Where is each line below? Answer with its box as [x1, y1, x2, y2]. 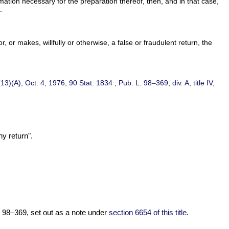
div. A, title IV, [170, 79, 215, 87]
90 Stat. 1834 [69, 79, 113, 87]
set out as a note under [28, 209, 109, 217]
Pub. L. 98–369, [119, 79, 171, 87]
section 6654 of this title [108, 209, 187, 217]
